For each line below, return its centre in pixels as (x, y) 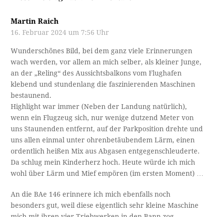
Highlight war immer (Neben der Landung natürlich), (99, 106)
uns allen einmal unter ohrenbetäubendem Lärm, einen (103, 140)
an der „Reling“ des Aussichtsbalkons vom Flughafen (96, 73)
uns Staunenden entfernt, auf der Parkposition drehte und (107, 129)
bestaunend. (31, 95)
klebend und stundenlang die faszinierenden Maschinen (103, 84)
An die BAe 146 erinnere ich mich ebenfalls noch (91, 194)
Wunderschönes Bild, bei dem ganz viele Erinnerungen (102, 51)
